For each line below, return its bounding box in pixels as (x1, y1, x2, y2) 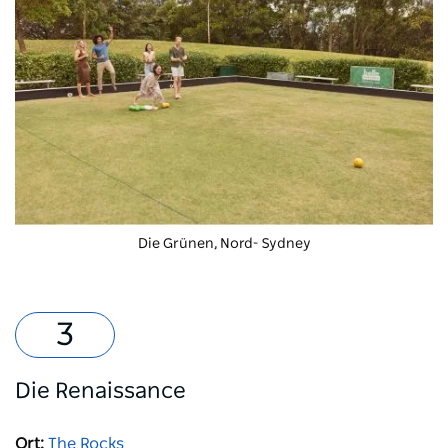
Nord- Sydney (216, 236, 311, 251)
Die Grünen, (137, 236, 217, 251)
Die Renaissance (15, 379, 186, 402)
